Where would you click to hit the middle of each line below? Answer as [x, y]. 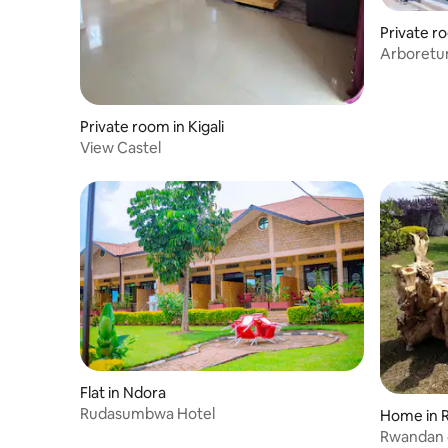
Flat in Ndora [123, 392]
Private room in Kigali [152, 127]
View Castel [120, 148]
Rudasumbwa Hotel [147, 413]
